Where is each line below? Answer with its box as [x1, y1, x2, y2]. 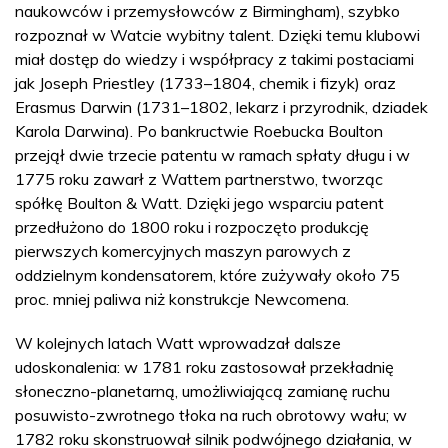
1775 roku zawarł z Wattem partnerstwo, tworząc [15, 168, 383, 189]
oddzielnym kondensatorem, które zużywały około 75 [15, 264, 400, 285]
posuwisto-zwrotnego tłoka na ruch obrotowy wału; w [15, 404, 407, 425]
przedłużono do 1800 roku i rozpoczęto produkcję [15, 216, 369, 237]
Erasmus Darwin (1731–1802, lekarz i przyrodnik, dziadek [15, 96, 428, 117]
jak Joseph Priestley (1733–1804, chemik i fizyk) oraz [15, 72, 396, 93]
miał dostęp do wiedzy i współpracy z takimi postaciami [15, 48, 414, 69]
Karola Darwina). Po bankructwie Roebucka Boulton [15, 120, 383, 141]
